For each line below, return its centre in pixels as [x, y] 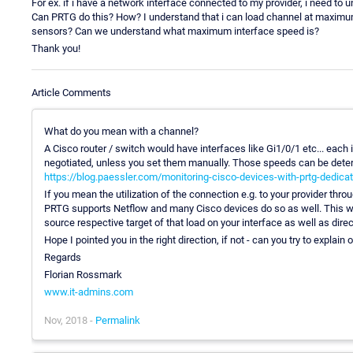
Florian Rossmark [83, 274]
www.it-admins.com [89, 292]
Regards [63, 257]
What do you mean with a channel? [121, 131]
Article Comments [71, 92]
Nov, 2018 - [70, 320]
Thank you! [56, 48]
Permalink [118, 320]
